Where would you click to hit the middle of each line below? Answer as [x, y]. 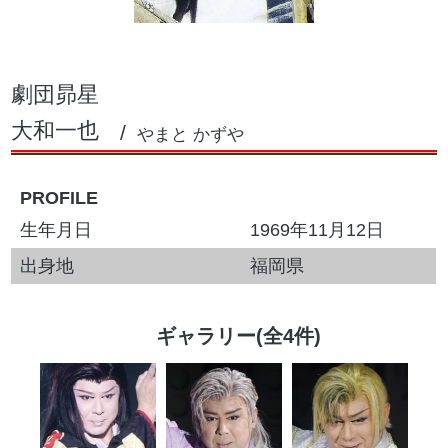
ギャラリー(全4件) [239, 336]
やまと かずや [190, 133]
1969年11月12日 [316, 230]
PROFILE [59, 198]
